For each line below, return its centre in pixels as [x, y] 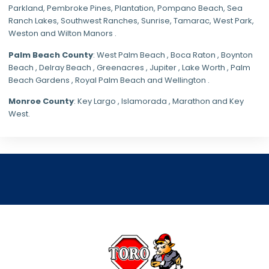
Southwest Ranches [99, 21]
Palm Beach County [51, 55]
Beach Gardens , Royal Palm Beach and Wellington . [109, 80]
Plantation [134, 8]
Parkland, [28, 8]
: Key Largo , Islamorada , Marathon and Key [159, 101]
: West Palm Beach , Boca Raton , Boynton [173, 55]
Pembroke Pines [79, 8]
